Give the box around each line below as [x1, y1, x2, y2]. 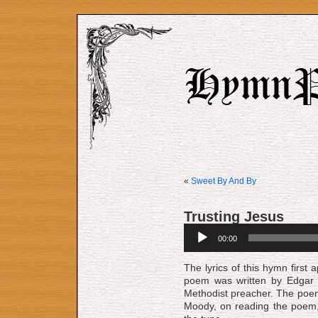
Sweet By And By [191, 176, 256, 186]
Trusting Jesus [184, 209, 284, 224]
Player [183, 235, 208, 245]
